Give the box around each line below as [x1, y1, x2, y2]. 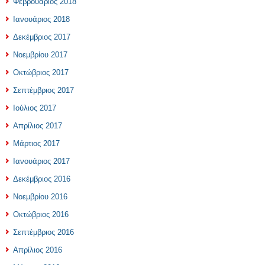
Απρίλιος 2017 [13, 121, 62, 130]
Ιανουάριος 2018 [13, 15, 70, 24]
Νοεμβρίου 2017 [13, 50, 67, 59]
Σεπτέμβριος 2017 [13, 86, 74, 95]
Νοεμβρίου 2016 [13, 192, 67, 201]
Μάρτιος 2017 [13, 139, 60, 148]
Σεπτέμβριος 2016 [13, 228, 74, 237]
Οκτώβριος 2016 [13, 210, 69, 219]
